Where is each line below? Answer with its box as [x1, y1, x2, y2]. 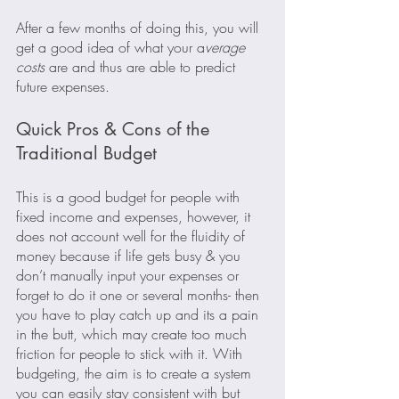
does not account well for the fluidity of [16, 225, 249, 246]
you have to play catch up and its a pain [16, 304, 263, 324]
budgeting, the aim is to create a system [16, 362, 256, 383]
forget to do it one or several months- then [16, 284, 264, 305]
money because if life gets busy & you [16, 245, 245, 265]
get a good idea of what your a [16, 37, 205, 57]
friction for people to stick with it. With [16, 343, 247, 363]
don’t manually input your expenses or [16, 265, 243, 285]
